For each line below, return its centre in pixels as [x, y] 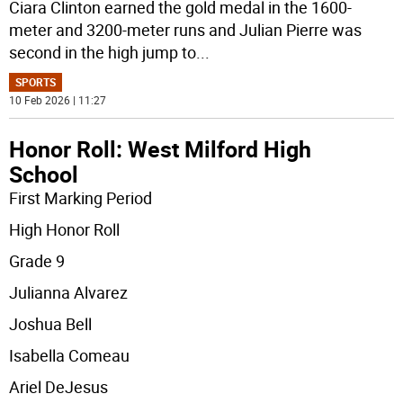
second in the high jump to [103, 53]
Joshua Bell [51, 324]
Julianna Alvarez [69, 293]
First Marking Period [81, 198]
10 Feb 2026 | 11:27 [58, 100]
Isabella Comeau [70, 356]
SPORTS [36, 82]
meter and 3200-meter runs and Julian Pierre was [186, 30]
